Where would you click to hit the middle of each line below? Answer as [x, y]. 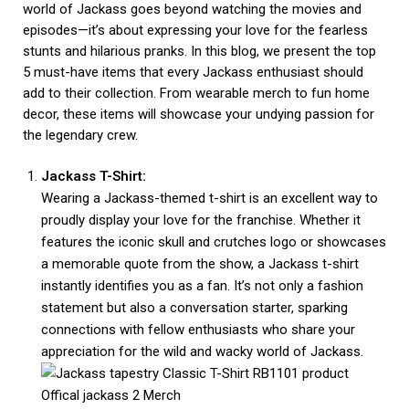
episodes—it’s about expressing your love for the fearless [195, 31]
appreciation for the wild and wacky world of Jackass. [202, 352]
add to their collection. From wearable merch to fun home [196, 94]
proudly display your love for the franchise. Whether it [201, 220]
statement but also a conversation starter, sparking [194, 308]
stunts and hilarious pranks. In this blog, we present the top [199, 52]
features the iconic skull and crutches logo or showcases [214, 242]
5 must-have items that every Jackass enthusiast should [193, 73]
